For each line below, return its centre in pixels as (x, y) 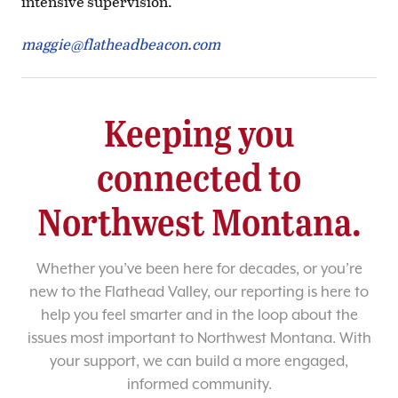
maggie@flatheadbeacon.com (121, 44)
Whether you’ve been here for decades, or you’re (199, 269)
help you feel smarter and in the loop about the (199, 315)
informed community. (199, 385)
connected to (199, 177)
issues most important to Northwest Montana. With (199, 338)
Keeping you (199, 132)
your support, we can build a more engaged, (199, 362)
